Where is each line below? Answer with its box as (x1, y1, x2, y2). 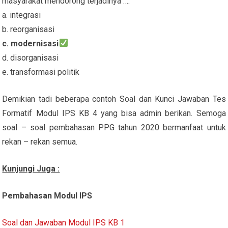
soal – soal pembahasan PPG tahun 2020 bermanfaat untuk (2, 122, 226, 132)
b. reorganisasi (2, 24, 55, 34)
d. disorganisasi (2, 52, 59, 63)
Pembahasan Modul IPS (2, 190, 93, 201)
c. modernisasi (2, 38, 59, 48)
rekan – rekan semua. (2, 136, 78, 147)
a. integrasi (2, 10, 41, 20)
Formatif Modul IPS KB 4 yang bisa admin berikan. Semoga (2, 108, 226, 118)
